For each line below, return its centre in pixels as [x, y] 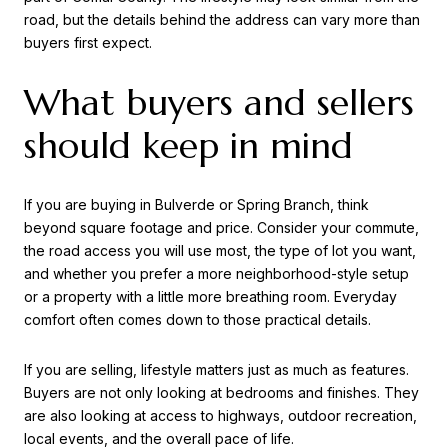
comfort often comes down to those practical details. [197, 320]
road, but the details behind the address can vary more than [222, 19]
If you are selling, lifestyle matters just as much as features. [216, 369]
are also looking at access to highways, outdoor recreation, [220, 415]
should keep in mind [188, 145]
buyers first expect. [88, 42]
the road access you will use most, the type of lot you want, [220, 251]
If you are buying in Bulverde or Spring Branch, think [196, 205]
